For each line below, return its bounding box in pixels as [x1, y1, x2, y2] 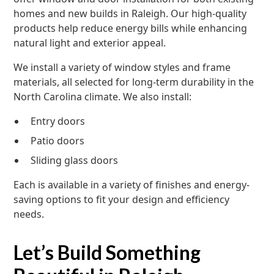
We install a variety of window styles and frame [13, 61, 231, 74]
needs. [13, 207, 45, 221]
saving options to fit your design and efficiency [13, 193, 230, 206]
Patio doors [31, 134, 85, 147]
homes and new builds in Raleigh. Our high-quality [13, 7, 247, 20]
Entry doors [31, 114, 86, 128]
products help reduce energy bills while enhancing [13, 21, 248, 35]
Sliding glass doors [31, 154, 119, 167]
